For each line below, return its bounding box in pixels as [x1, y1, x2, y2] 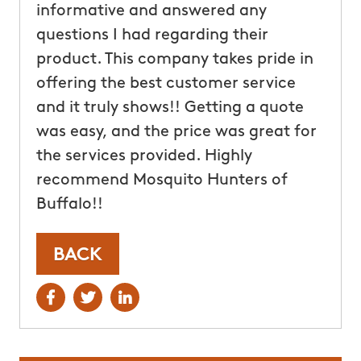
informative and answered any [35, 2, 267, 19]
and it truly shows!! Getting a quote [35, 99, 304, 116]
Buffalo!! [35, 196, 103, 213]
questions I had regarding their [35, 27, 268, 44]
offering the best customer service [35, 75, 296, 92]
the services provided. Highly [35, 147, 252, 164]
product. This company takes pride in [35, 51, 313, 68]
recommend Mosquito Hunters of [35, 172, 288, 189]
